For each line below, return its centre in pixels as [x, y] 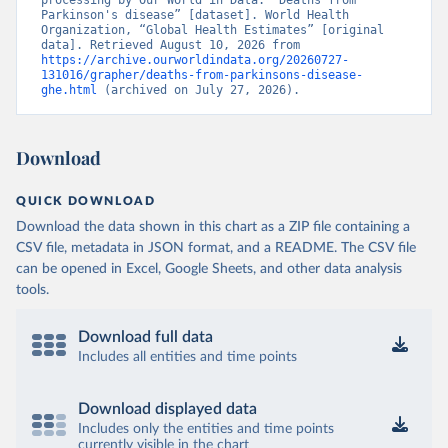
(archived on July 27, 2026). [198, 90]
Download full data [145, 337]
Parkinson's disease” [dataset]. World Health [195, 15]
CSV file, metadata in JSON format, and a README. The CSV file [216, 248]
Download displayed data [167, 409]
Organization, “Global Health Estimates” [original [212, 30]
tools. [32, 290]
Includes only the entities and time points [206, 429]
